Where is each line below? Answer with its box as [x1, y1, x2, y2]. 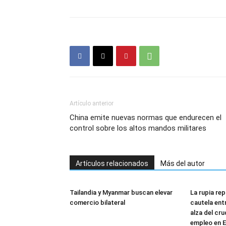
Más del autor [160, 159, 205, 168]
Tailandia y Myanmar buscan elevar [70, 189, 173, 197]
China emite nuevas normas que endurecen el [70, 113, 221, 123]
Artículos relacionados [76, 159, 148, 168]
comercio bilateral [70, 199, 125, 207]
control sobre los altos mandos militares [70, 124, 206, 133]
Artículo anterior [70, 100, 114, 107]
